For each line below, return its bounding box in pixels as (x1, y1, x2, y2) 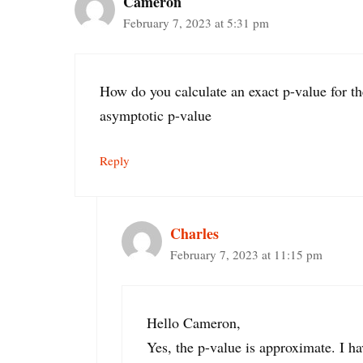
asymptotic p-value (100, 105, 211, 126)
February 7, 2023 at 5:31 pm (123, 15, 269, 32)
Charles (170, 223, 219, 245)
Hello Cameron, (147, 313, 241, 333)
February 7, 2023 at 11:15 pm (170, 246, 322, 263)
